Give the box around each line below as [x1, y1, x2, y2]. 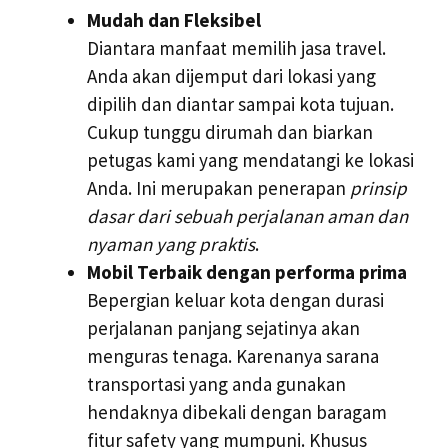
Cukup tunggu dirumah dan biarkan [87, 119, 373, 144]
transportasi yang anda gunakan [87, 371, 346, 396]
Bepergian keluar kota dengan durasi [87, 287, 384, 312]
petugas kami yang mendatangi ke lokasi [87, 147, 414, 172]
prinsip [350, 175, 407, 200]
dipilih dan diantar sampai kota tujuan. [87, 91, 394, 116]
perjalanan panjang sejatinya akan [87, 315, 360, 340]
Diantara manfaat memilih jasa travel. [87, 35, 386, 60]
